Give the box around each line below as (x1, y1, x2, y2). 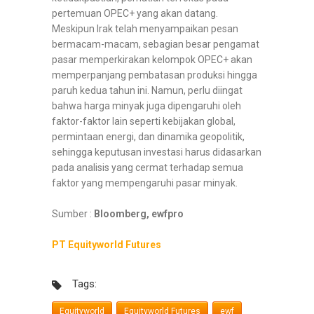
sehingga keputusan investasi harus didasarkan (52, 146, 261, 158)
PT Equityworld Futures (52, 239, 161, 251)
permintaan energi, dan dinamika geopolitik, (52, 131, 245, 143)
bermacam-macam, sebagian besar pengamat (52, 39, 259, 50)
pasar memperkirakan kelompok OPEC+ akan (52, 54, 252, 66)
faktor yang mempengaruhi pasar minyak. (52, 177, 238, 189)
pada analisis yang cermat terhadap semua (52, 162, 243, 174)
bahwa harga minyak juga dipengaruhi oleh (52, 100, 241, 112)
